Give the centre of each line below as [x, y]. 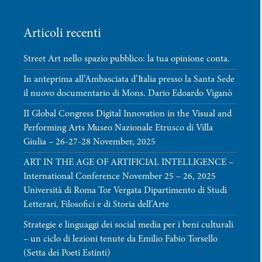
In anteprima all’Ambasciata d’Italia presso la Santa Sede [129, 80]
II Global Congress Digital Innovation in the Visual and [127, 114]
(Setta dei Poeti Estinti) [67, 253]
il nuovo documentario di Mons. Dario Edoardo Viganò [128, 94]
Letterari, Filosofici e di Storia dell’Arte [96, 205]
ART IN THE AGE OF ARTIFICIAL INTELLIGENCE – [128, 163]
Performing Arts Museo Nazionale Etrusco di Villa [118, 128]
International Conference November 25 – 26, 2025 [120, 177]
